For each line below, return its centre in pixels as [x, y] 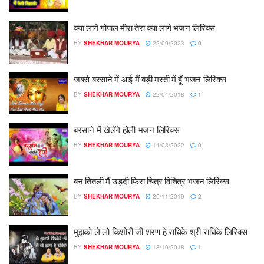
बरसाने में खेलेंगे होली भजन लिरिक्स [127, 130]
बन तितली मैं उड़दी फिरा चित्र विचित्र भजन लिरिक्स [152, 180]
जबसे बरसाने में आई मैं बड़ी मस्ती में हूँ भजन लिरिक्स [150, 78]
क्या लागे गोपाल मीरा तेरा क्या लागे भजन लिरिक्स [144, 28]
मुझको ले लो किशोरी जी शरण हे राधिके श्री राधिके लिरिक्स [161, 232]
